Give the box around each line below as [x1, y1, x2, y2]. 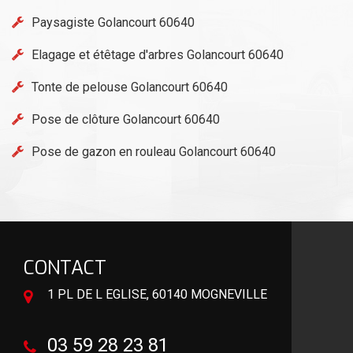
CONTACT [24, 255, 106, 281]
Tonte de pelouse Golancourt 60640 [32, 79, 228, 95]
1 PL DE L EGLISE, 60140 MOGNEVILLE [47, 286, 267, 302]
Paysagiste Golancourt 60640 [32, 14, 195, 30]
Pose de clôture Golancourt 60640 [32, 111, 220, 127]
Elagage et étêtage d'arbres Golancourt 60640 [32, 46, 284, 62]
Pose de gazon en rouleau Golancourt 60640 [32, 143, 276, 159]
